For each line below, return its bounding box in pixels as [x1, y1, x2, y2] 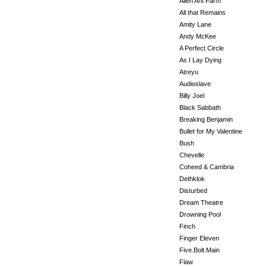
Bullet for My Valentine [179, 128, 242, 135]
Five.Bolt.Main [179, 246, 220, 254]
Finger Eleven [179, 235, 219, 242]
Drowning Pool [179, 211, 221, 218]
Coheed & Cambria [179, 163, 234, 170]
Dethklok [179, 175, 205, 182]
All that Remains [179, 9, 226, 16]
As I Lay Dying [179, 56, 221, 64]
